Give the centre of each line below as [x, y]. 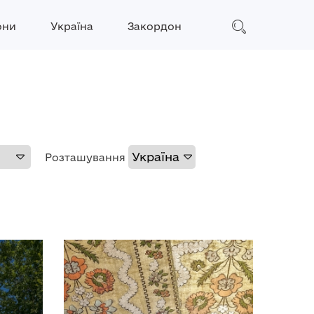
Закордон [155, 26]
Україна [72, 26]
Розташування [85, 157]
